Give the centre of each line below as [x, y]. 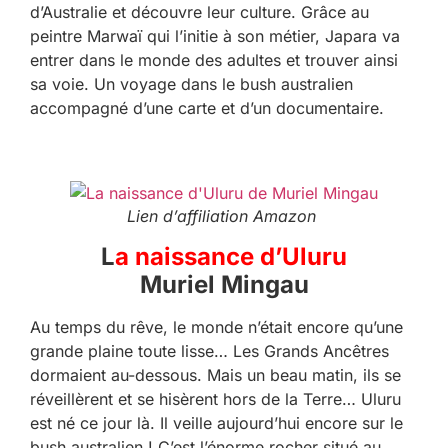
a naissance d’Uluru [231, 256]
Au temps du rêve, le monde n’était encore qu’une [216, 326]
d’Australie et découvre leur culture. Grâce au [199, 12]
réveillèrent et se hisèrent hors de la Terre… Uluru [215, 398]
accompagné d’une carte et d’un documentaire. [207, 108]
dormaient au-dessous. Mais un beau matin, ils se [215, 374]
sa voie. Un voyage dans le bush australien [191, 84]
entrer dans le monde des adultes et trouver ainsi [214, 60]
